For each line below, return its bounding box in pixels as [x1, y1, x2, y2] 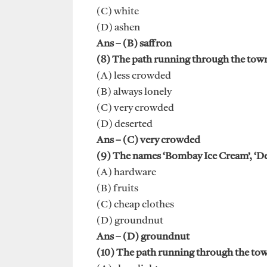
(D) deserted [97, 119, 153, 130]
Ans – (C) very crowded [97, 135, 200, 146]
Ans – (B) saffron [97, 39, 172, 49]
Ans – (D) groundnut [97, 232, 190, 243]
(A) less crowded [97, 71, 171, 82]
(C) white [97, 7, 139, 17]
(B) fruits [97, 184, 138, 194]
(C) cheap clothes [97, 200, 174, 210]
